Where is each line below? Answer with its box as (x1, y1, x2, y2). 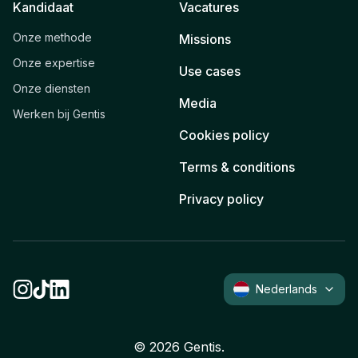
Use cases (179, 62, 241, 79)
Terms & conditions (179, 158, 295, 175)
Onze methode (13, 30, 92, 44)
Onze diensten (13, 81, 90, 95)
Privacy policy (179, 190, 264, 207)
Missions (179, 30, 231, 47)
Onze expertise (13, 55, 95, 70)
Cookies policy (179, 126, 269, 143)
